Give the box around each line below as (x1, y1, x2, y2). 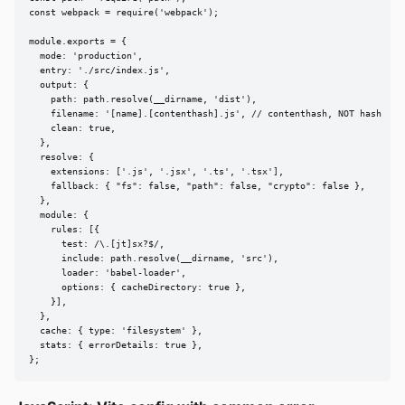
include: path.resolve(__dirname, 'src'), (29, 253, 278, 264)
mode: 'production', (29, 51, 143, 61)
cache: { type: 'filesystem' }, (29, 325, 202, 336)
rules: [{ (29, 224, 99, 235)
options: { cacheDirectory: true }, (29, 282, 246, 293)
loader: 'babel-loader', (29, 268, 186, 278)
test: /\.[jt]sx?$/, (29, 239, 165, 250)
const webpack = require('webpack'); (29, 7, 219, 18)
